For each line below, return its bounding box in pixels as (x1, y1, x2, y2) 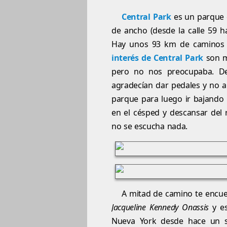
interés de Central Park (111, 52, 204, 64)
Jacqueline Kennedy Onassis (111, 202, 209, 213)
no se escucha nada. (111, 121, 187, 132)
